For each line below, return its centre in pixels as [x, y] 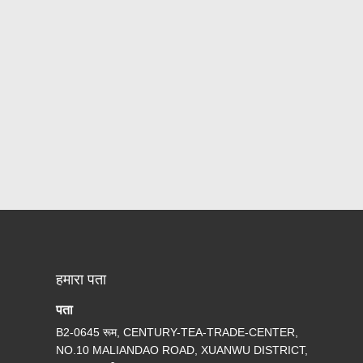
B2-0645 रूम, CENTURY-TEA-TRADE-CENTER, [177, 332]
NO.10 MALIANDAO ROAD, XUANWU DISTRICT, [182, 350]
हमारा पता [81, 280]
